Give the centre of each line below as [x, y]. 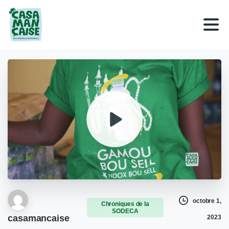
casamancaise [39, 218]
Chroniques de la [125, 204]
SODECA [125, 211]
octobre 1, [207, 201]
